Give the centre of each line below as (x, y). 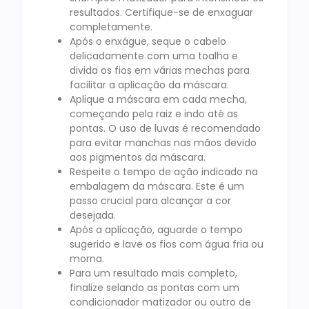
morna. (87, 259)
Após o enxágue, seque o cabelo (148, 42)
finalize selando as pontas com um (154, 288)
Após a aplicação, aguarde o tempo (156, 230)
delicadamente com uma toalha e (154, 56)
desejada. (93, 216)
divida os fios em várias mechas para (160, 71)
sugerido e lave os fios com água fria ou (167, 245)
